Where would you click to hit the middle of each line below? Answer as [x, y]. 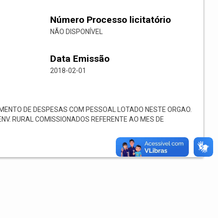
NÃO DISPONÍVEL [76, 32]
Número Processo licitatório [110, 20]
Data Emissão [80, 59]
